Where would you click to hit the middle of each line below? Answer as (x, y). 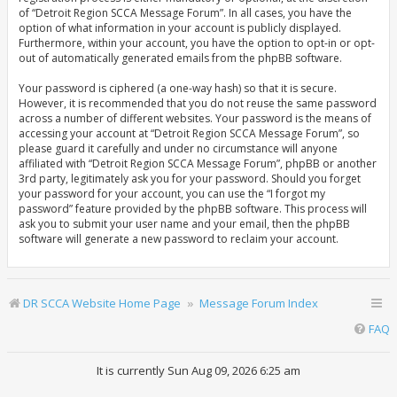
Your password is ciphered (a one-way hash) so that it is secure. (178, 88)
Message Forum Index (259, 303)
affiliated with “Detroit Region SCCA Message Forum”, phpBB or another (198, 163)
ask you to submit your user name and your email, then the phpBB (184, 224)
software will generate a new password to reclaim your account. (179, 239)
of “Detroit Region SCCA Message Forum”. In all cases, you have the (185, 13)
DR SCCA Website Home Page (102, 303)
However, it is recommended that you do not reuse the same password (198, 103)
